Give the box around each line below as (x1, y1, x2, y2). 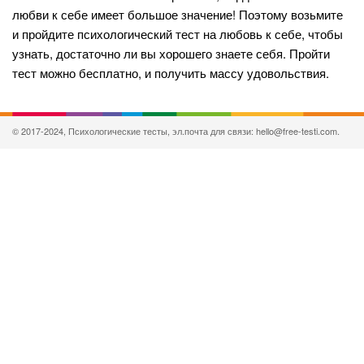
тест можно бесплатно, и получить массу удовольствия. (12, 63, 329, 81)
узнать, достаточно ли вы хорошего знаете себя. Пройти (12, 44, 330, 62)
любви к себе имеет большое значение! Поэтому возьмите (12, 5, 343, 23)
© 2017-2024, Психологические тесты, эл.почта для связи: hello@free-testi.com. (12, 123, 340, 137)
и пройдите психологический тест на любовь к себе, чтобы (12, 24, 343, 42)
